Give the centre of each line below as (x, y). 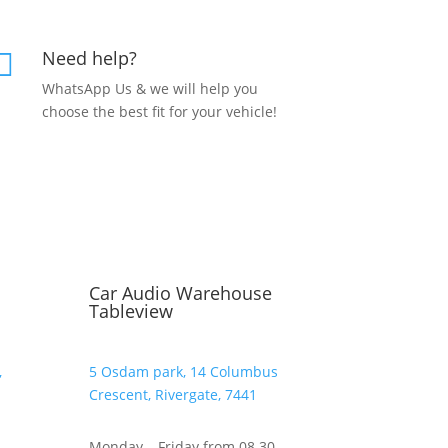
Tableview (131, 311)
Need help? (90, 57)
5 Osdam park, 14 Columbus (184, 371)
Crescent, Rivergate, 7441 (173, 394)
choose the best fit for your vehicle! (160, 111)
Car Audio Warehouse (181, 293)
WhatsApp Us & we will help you (150, 88)
